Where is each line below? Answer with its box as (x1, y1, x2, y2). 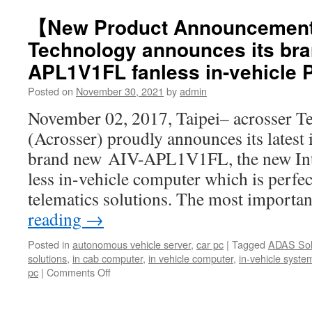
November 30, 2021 (76, 84, 164, 98)
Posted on (28, 84, 73, 98)
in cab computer (72, 251, 143, 265)
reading (28, 207, 86, 231)
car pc (196, 237, 224, 251)
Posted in (28, 237, 70, 251)
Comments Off (47, 265, 111, 279)
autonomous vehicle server (72, 237, 191, 251)
